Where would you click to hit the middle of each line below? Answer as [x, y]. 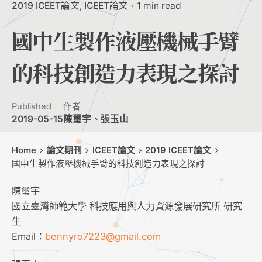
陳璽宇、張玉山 [96, 119]
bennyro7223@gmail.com [103, 236]
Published [32, 106]
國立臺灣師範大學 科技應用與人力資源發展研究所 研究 [127, 206]
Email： [28, 236]
